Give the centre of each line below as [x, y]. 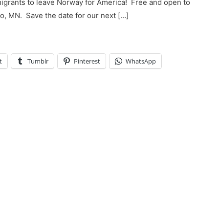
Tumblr [38, 61]
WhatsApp [141, 61]
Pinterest [87, 61]
